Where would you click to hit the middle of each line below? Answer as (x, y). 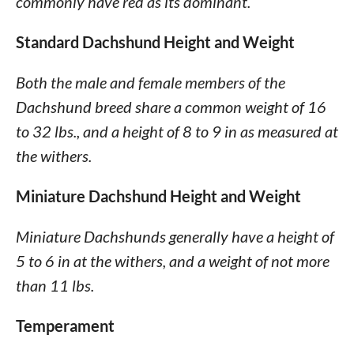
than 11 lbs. (55, 285)
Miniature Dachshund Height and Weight (158, 196)
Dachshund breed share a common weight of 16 (171, 107)
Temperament (65, 326)
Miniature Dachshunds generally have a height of (175, 236)
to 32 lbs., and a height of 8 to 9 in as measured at (177, 131)
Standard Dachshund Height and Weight (155, 42)
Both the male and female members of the (150, 82)
